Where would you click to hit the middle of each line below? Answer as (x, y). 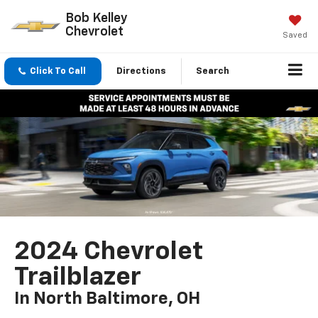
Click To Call (58, 72)
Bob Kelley (96, 18)
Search (213, 72)
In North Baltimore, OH (108, 299)
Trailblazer (78, 278)
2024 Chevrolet (109, 252)
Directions (141, 72)
